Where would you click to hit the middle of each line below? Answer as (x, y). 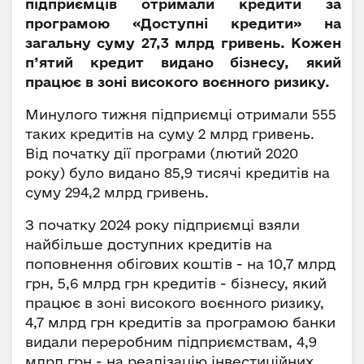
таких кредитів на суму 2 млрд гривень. (170, 134)
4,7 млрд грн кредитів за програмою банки (180, 322)
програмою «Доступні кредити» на (183, 23)
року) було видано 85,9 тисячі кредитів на (178, 173)
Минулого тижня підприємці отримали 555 (181, 114)
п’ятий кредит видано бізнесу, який (183, 62)
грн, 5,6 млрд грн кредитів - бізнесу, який (176, 283)
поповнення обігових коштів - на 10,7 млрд (180, 264)
